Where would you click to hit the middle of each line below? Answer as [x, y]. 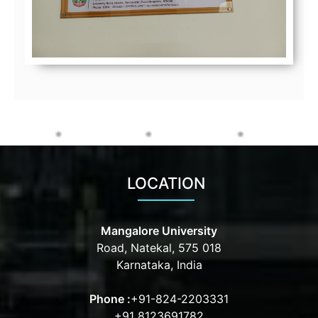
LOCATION [166, 183]
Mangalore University [159, 231]
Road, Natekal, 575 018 [159, 248]
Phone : [110, 299]
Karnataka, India [159, 265]
